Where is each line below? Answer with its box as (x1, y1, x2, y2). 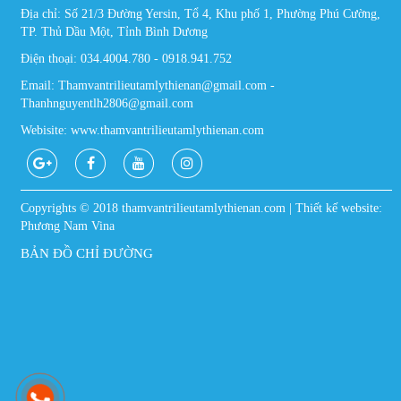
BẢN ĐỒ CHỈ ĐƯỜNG (21, 246, 153, 261)
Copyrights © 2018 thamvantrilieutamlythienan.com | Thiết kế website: (21, 201, 382, 216)
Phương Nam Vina (21, 219, 115, 234)
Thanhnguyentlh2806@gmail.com (21, 97, 193, 111)
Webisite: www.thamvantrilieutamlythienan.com (21, 124, 264, 138)
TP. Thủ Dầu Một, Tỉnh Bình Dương (21, 25, 208, 39)
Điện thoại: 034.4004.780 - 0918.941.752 (21, 52, 232, 66)
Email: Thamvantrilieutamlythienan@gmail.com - (21, 79, 275, 93)
